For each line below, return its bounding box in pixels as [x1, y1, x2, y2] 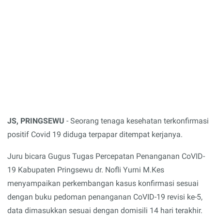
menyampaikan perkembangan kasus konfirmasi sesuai [7, 179, 199, 188]
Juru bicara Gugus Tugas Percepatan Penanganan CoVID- [7, 152, 205, 161]
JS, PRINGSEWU [7, 116, 64, 125]
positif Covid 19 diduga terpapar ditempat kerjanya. [7, 129, 183, 139]
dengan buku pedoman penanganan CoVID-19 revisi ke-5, [7, 192, 202, 202]
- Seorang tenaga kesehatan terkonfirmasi [64, 116, 209, 125]
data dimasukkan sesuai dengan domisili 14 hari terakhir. [7, 206, 202, 216]
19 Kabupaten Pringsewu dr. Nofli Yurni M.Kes [7, 165, 164, 175]
